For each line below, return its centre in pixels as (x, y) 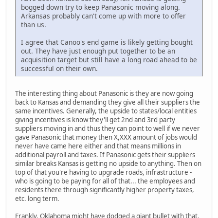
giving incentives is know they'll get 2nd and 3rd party (95, 120)
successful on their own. (59, 69)
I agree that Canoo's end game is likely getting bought (107, 42)
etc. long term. (38, 199)
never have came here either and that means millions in (98, 146)
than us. (34, 25)
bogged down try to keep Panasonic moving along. (100, 7)
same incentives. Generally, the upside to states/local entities (106, 111)
